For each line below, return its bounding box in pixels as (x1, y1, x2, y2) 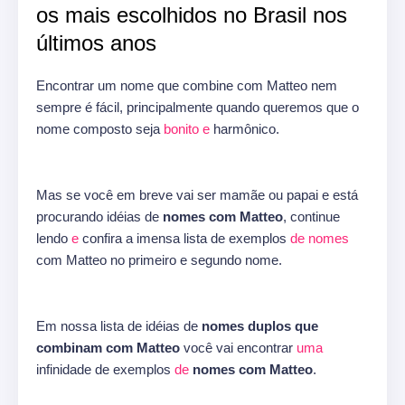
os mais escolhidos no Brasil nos (36, 3, 347, 28)
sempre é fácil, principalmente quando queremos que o (36, 99, 359, 116)
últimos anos (36, 31, 163, 56)
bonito (164, 121, 202, 137)
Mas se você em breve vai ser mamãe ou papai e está (36, 187, 358, 203)
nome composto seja (36, 121, 164, 137)
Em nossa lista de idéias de (36, 318, 202, 334)
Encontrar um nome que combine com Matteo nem (36, 78, 337, 94)
